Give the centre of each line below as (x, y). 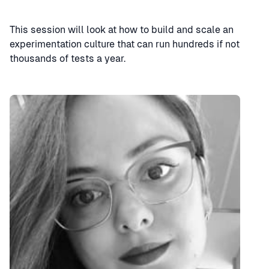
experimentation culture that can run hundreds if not (125, 44)
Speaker (27, 101)
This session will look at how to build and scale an (122, 30)
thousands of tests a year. (68, 59)
